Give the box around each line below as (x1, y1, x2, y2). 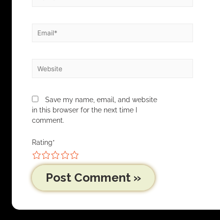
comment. (31, 116, 64, 124)
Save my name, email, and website (45, 95, 157, 104)
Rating (31, 138, 53, 146)
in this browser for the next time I (31, 106, 137, 114)
